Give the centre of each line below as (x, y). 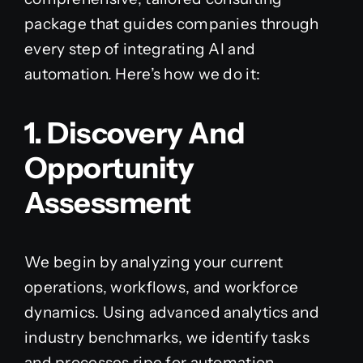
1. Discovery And (135, 133)
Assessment (107, 203)
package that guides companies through (171, 24)
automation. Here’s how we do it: (142, 75)
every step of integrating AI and (140, 49)
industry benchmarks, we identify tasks (167, 338)
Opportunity (109, 168)
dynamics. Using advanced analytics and (171, 313)
